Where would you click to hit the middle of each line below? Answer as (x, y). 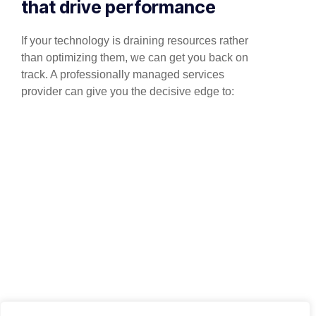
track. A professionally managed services (123, 75)
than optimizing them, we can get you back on (135, 58)
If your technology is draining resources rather (135, 41)
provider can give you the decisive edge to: (128, 92)
